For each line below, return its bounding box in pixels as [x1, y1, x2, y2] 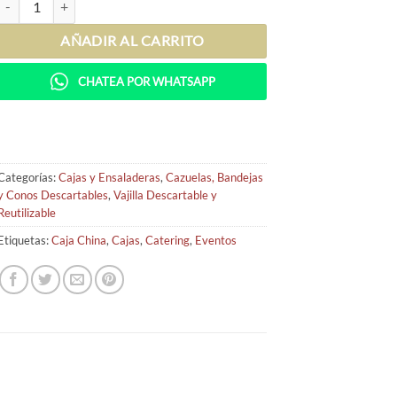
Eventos [195, 232, 237, 247]
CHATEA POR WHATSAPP [77, 74, 215, 90]
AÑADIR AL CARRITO [60, 33, 204, 50]
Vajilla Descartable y [113, 187, 218, 202]
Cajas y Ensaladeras [58, 169, 161, 184]
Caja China [51, 232, 107, 247]
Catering [145, 232, 191, 247]
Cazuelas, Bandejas [166, 169, 264, 184]
